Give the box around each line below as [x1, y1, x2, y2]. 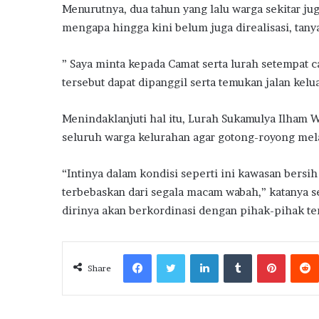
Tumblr [251, 248, 284, 260]
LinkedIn [218, 248, 257, 260]
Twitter [184, 248, 219, 260]
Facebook [151, 248, 194, 260]
